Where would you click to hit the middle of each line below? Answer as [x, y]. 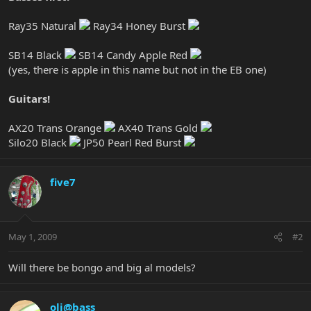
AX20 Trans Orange [56, 127]
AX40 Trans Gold [158, 127]
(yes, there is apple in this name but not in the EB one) [137, 69]
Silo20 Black [39, 142]
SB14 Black [36, 54]
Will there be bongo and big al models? [102, 268]
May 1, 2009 [33, 237]
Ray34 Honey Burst [139, 25]
